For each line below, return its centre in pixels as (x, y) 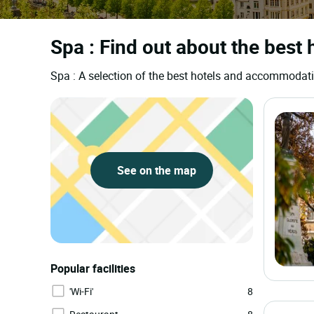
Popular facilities (93, 268)
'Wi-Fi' (81, 291)
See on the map (155, 170)
